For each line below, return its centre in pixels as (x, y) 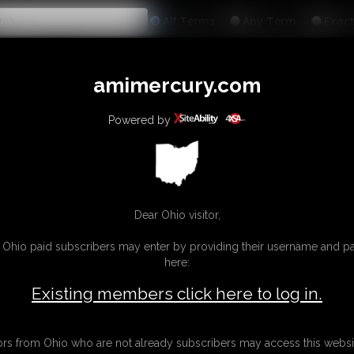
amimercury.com (177, 85)
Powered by (141, 120)
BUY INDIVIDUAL (287, 58)
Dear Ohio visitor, (177, 215)
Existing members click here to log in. (177, 293)
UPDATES (189, 58)
